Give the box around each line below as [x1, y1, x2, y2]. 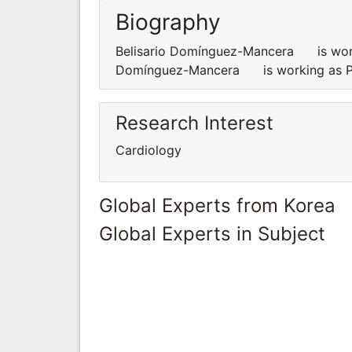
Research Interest [115, 111, 273, 134]
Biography [115, 8, 221, 35]
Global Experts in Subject [99, 222, 325, 245]
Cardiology [115, 141, 181, 158]
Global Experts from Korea [99, 193, 335, 217]
